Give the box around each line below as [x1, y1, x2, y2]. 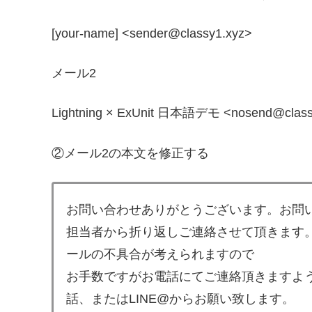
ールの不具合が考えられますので [66, 247, 254, 262]
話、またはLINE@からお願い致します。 [66, 292, 295, 306]
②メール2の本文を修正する [52, 146, 209, 160]
